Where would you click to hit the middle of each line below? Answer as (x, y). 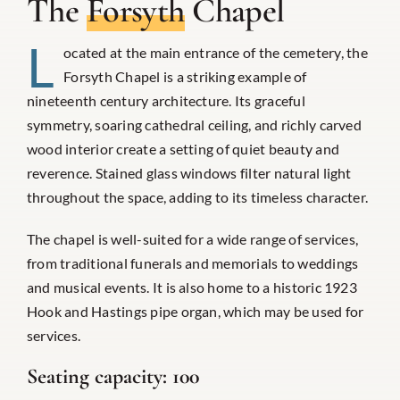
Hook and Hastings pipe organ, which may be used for (195, 311)
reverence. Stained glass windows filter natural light (189, 172)
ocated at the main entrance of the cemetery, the (216, 52)
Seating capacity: (96, 376)
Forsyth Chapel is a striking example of (185, 76)
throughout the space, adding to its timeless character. (197, 196)
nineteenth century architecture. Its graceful (166, 100)
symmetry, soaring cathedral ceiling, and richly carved (194, 124)
